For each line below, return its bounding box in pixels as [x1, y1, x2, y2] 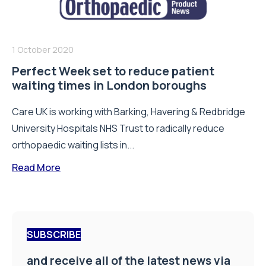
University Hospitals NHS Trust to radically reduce [12, 121, 224, 135]
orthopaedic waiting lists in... [12, 138, 134, 151]
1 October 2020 [12, 43, 74, 55]
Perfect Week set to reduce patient [12, 62, 214, 79]
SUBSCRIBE [27, 227, 81, 241]
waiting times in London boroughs [12, 77, 207, 93]
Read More [12, 160, 61, 174]
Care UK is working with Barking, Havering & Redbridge [12, 104, 245, 118]
